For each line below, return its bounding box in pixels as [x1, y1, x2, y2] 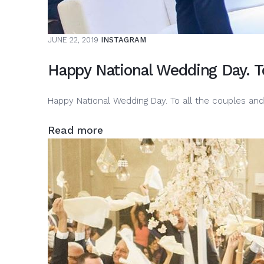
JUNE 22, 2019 [47, 35, 98, 45]
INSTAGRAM [100, 35, 146, 45]
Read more [47, 124, 103, 137]
